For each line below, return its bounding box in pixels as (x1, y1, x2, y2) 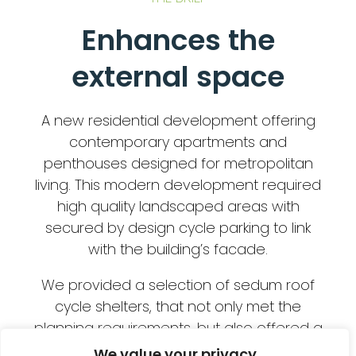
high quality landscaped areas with (56, 196, 300, 217)
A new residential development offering (41, 110, 315, 131)
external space (72, 56, 284, 98)
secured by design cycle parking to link (45, 218, 311, 238)
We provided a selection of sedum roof (41, 275, 315, 296)
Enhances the (81, 20, 275, 61)
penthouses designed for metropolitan (43, 153, 313, 174)
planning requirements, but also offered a (33, 318, 323, 339)
